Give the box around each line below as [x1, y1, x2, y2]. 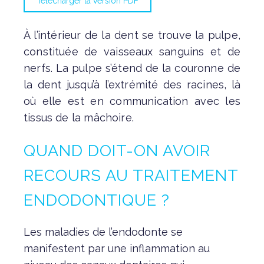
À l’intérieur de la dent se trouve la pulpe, [24, 28, 240, 41]
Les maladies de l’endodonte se [24, 225, 183, 238]
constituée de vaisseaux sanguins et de [24, 45, 240, 58]
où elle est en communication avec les [24, 94, 240, 107]
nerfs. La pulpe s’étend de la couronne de [24, 61, 240, 74]
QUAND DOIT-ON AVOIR [24, 141, 210, 160]
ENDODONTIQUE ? [24, 190, 170, 209]
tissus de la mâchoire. [24, 111, 134, 124]
